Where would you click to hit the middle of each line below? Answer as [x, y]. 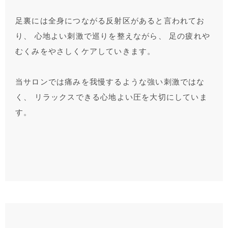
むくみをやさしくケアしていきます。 [85, 52]
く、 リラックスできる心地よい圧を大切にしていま [111, 97]
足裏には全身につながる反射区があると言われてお [110, 21]
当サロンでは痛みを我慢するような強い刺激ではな [110, 82]
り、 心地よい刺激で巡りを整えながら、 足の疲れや [113, 36]
